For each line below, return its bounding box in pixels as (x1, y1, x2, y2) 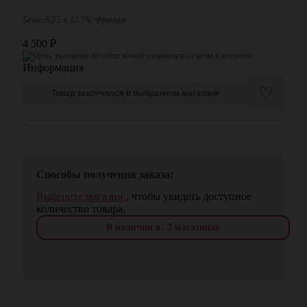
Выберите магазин (36, 190, 126, 202)
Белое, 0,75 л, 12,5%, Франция (23, 14, 127, 25)
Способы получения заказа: (36, 168, 173, 180)
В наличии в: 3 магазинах (106, 221, 220, 232)
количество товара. (36, 202, 125, 214)
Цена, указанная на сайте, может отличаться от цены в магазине (34, 51, 252, 61)
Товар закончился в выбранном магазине (51, 88, 219, 99)
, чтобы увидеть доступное (126, 190, 251, 202)
